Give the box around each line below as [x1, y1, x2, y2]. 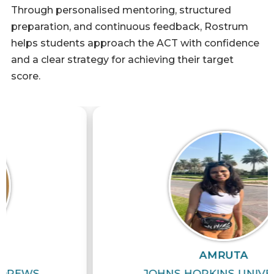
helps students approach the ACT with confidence [11, 37, 259, 50]
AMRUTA [134, 249, 183, 262]
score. [11, 70, 40, 83]
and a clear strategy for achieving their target [11, 54, 234, 66]
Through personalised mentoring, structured [11, 4, 231, 17]
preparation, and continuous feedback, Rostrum [11, 21, 248, 33]
